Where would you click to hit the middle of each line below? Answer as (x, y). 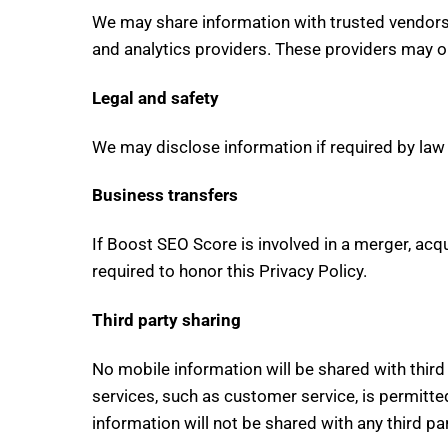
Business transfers (165, 195)
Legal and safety (155, 97)
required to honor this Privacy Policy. (229, 271)
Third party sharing (166, 320)
